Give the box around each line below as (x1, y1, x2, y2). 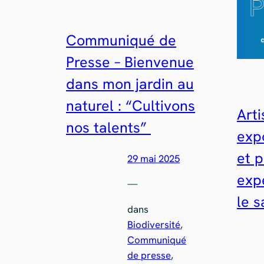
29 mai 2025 (127, 152, 180, 166)
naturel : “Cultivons (66, 96, 195, 116)
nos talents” (66, 118, 151, 138)
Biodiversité (127, 217, 180, 231)
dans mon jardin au (66, 74, 194, 94)
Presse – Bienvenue (66, 52, 194, 72)
